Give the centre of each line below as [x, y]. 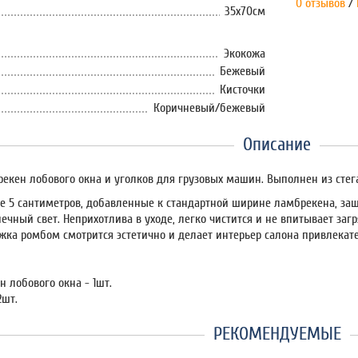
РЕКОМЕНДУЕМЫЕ [277, 333]
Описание [277, 144]
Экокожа [244, 53]
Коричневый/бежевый [209, 107]
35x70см [245, 11]
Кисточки [242, 90]
